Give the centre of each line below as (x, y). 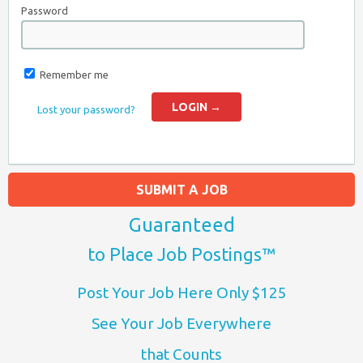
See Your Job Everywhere (181, 323)
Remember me (74, 75)
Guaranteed (181, 225)
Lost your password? (86, 109)
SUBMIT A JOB (181, 190)
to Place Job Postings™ (181, 254)
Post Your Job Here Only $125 (181, 293)
